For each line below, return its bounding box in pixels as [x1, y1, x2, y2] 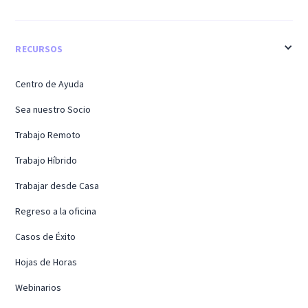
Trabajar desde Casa [15, 179, 100, 192]
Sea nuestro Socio [15, 102, 91, 115]
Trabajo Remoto [15, 128, 81, 141]
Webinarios [15, 280, 62, 294]
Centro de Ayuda [15, 77, 85, 90]
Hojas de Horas [15, 255, 78, 268]
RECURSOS [15, 42, 63, 55]
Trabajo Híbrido [15, 153, 78, 166]
